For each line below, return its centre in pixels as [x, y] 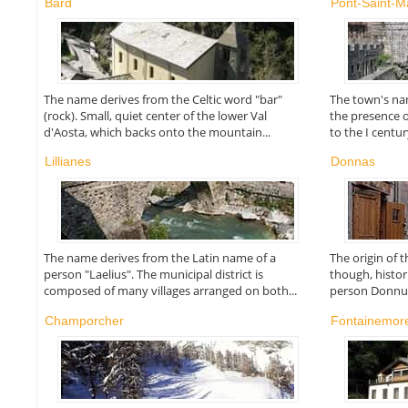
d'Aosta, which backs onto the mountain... [157, 132]
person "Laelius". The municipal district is [153, 275]
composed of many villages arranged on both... [170, 291]
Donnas [353, 162]
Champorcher [84, 321]
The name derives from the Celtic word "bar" [163, 99]
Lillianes [67, 162]
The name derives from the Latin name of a [159, 258]
